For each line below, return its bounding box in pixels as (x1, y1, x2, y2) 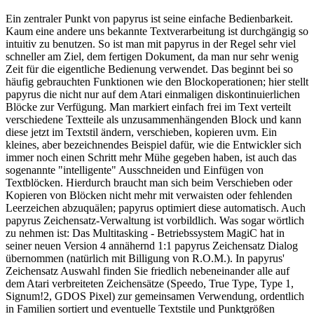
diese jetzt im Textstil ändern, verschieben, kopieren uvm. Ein (6, 126, 277, 139)
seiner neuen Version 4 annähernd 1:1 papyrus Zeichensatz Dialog (6, 240, 298, 252)
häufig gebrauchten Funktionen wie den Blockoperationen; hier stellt (6, 76, 308, 88)
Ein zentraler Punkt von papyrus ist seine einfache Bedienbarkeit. (6, 13, 293, 25)
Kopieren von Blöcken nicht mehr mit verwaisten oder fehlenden (6, 189, 292, 202)
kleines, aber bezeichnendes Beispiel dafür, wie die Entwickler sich (6, 139, 301, 151)
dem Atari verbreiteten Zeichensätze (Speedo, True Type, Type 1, (6, 278, 294, 290)
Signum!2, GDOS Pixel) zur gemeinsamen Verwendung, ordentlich (6, 290, 304, 303)
